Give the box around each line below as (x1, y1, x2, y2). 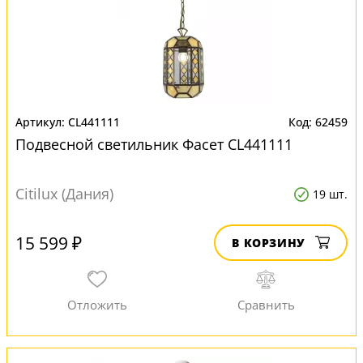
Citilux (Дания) (15, 184, 113, 203)
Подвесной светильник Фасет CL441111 (15, 135, 293, 154)
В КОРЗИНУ (232, 235, 305, 250)
